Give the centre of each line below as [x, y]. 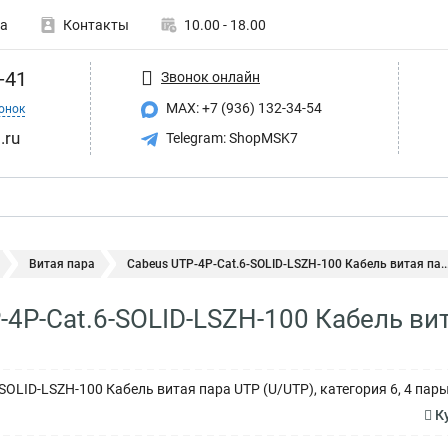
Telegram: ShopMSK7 [230, 137]
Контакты [96, 25]
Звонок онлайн [210, 76]
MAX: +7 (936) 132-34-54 [242, 108]
